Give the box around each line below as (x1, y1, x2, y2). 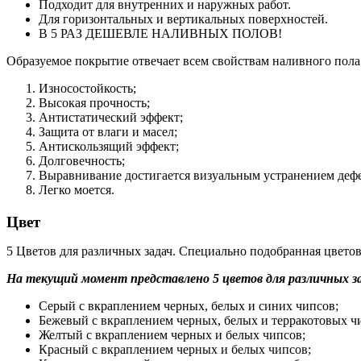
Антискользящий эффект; (39, 139, 179, 153)
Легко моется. (39, 182, 114, 197)
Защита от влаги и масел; (39, 124, 177, 139)
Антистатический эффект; (39, 110, 183, 124)
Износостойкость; (39, 81, 136, 95)
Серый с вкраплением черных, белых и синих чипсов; (39, 298, 338, 313)
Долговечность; (39, 153, 125, 168)
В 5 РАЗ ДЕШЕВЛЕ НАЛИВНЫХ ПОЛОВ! (39, 26, 282, 40)
